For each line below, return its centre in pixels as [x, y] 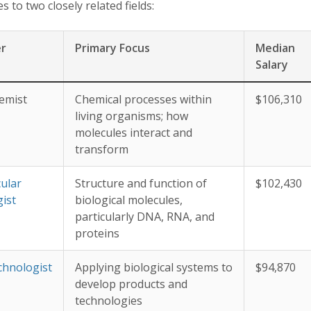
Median [275, 48]
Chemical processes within [143, 100]
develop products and [131, 284]
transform [102, 150]
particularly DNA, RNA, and [145, 217]
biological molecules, [129, 200]
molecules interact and [134, 133]
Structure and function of [141, 184]
